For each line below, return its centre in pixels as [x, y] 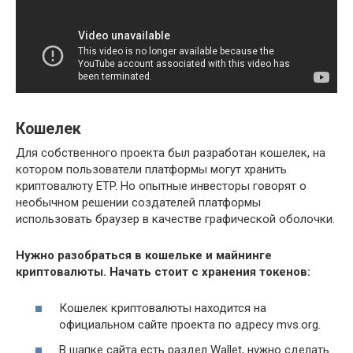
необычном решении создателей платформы [138, 202]
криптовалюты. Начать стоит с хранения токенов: [163, 271]
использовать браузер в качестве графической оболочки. [175, 219]
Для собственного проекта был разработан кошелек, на [171, 152]
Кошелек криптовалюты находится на [163, 308]
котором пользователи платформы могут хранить [151, 169]
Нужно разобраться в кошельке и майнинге [144, 255]
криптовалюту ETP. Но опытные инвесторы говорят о [161, 186]
